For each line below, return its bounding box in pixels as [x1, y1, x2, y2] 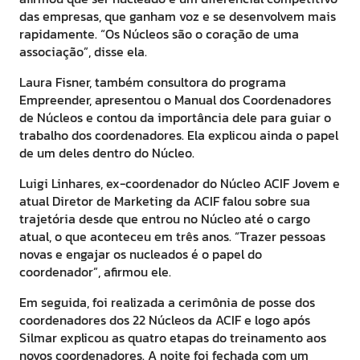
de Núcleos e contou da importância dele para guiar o [19, 108, 331, 128]
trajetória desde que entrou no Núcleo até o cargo [19, 209, 310, 229]
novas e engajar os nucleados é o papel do [19, 244, 262, 264]
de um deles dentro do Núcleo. [19, 143, 194, 163]
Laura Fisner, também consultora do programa [19, 72, 286, 92]
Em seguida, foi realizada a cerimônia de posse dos [19, 292, 315, 313]
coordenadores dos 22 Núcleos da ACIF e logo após [19, 310, 310, 330]
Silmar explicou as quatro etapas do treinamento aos [19, 328, 326, 348]
